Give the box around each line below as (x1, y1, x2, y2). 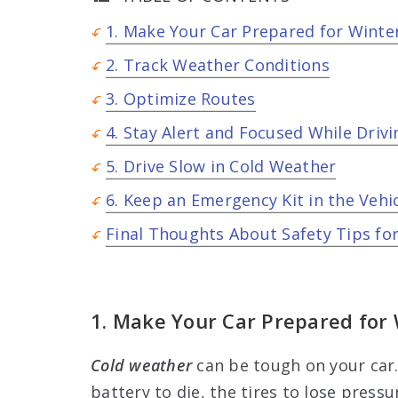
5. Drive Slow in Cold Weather (106, 155, 337, 177)
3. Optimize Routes (106, 87, 256, 109)
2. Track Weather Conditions (106, 53, 330, 76)
